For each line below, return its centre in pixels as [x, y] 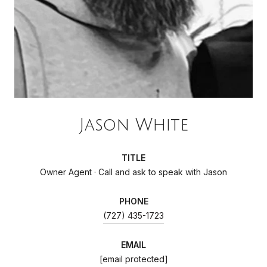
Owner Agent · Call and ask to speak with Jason [133, 172]
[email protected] [133, 259]
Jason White [133, 125]
